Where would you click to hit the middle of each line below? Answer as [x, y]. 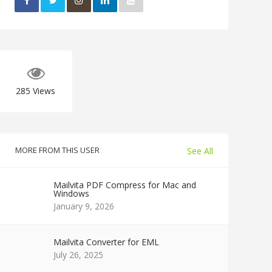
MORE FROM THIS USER [57, 150]
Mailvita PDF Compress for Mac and [125, 185]
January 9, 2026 [84, 206]
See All [200, 151]
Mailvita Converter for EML [106, 242]
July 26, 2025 [78, 255]
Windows [71, 193]
